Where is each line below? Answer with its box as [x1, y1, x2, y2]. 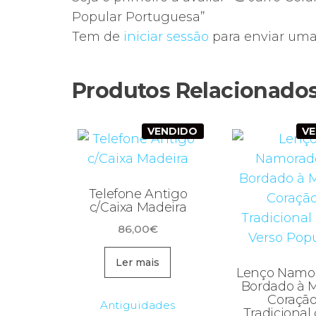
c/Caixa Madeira [89, 200, 187, 216]
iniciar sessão [123, 29, 209, 45]
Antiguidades [100, 298, 176, 312]
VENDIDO [147, 125, 198, 138]
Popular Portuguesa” [72, 9, 205, 25]
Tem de [72, 29, 123, 45]
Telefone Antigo [88, 186, 188, 202]
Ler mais [116, 255, 160, 269]
